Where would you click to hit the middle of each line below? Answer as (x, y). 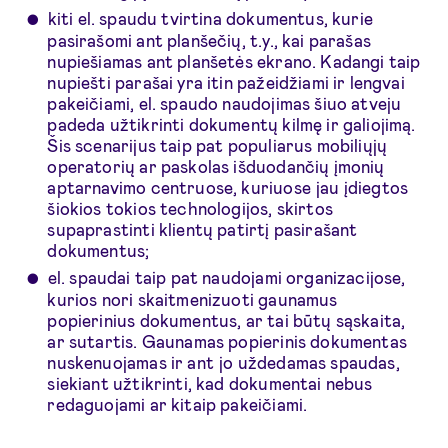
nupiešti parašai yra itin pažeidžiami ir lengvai (226, 81)
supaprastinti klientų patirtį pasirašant (202, 228)
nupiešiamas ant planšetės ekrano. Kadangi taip (234, 60)
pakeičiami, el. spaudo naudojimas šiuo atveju (224, 102)
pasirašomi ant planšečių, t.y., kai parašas (209, 39)
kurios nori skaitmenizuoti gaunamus (192, 299)
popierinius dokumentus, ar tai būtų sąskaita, (226, 320)
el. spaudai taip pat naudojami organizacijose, (226, 277)
